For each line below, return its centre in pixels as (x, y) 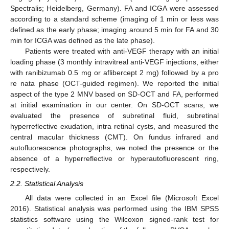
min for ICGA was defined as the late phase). (83, 40)
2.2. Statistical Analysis (47, 184)
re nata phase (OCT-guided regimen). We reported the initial (114, 83)
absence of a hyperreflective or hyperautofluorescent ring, (114, 158)
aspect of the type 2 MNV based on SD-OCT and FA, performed (114, 94)
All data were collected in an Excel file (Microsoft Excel (122, 198)
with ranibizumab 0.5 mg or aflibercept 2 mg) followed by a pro (114, 73)
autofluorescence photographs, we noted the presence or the (114, 148)
